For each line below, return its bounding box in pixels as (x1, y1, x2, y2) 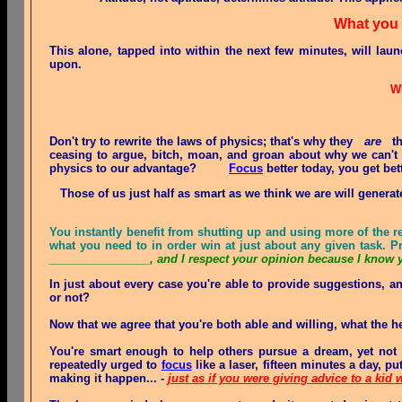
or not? (49, 291, 90, 304)
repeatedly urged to (49, 358, 162, 371)
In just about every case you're (49, 277, 225, 291)
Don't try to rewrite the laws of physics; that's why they (49, 135, 364, 148)
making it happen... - (49, 371, 168, 385)
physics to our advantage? (49, 162, 229, 175)
